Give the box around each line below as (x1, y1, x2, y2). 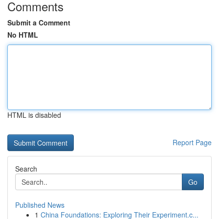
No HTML (7, 30, 38, 40)
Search (15, 164, 37, 174)
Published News (15, 200, 65, 210)
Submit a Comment (7, 18, 70, 27)
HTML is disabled (7, 110, 61, 120)
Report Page (173, 137, 212, 147)
